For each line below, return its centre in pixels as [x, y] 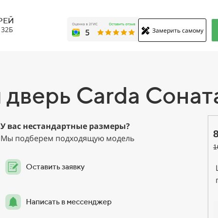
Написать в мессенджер [69, 202]
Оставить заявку [55, 167]
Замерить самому [178, 31]
